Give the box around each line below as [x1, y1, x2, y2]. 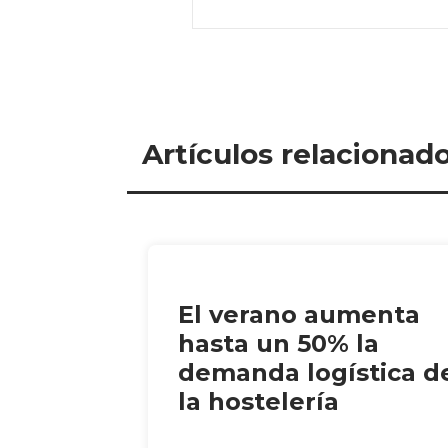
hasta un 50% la [178, 329, 379, 359]
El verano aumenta [178, 300, 420, 330]
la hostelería [178, 387, 339, 417]
